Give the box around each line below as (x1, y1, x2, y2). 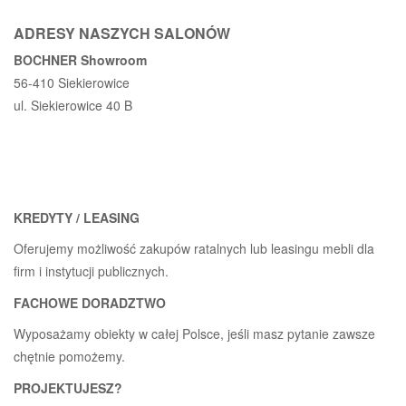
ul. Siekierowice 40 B (14, 95, 132, 114)
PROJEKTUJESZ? (14, 378, 122, 397)
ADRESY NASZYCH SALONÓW (14, 22, 230, 43)
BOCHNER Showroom (14, 50, 147, 69)
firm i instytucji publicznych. (14, 261, 169, 280)
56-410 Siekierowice (14, 72, 130, 92)
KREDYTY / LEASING (14, 208, 140, 227)
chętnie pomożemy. (14, 346, 125, 365)
